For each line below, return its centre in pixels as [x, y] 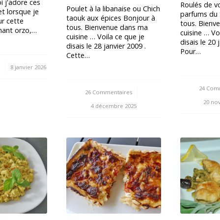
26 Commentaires [109, 92]
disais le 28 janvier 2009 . [106, 46]
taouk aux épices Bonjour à [111, 18]
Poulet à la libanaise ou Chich [113, 8]
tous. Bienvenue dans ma [107, 27]
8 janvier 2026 [28, 67]
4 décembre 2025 [114, 106]
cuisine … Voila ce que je [106, 36]
